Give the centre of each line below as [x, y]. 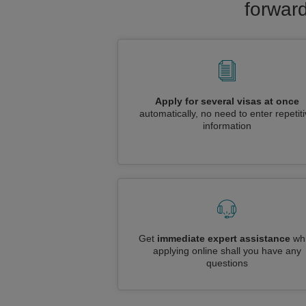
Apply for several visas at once [227, 101]
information [227, 126]
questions [227, 263]
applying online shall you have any [227, 251]
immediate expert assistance [224, 238]
